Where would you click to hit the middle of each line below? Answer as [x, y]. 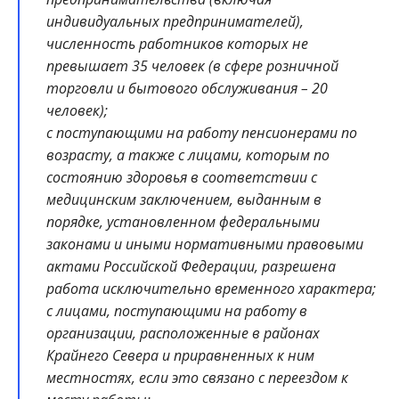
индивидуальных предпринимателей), [175, 22]
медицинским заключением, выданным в [184, 200]
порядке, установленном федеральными [183, 222]
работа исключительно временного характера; [211, 289]
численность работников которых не [177, 44]
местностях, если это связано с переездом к [197, 378]
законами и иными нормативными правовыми [205, 244]
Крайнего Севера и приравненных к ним [180, 356]
